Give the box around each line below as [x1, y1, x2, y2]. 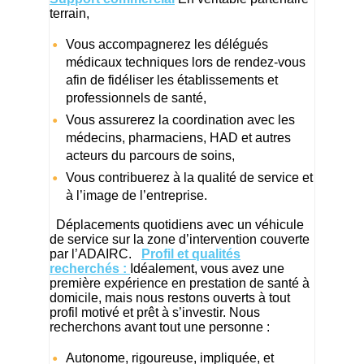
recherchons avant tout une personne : [50, 320, 270, 335]
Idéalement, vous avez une [130, 262, 284, 276]
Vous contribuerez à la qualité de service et [66, 171, 313, 185]
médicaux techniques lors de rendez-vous [66, 55, 305, 70]
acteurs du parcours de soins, [66, 149, 235, 163]
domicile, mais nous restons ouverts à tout [50, 291, 290, 305]
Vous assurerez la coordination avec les [66, 113, 295, 128]
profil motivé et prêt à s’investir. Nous [50, 305, 260, 320]
